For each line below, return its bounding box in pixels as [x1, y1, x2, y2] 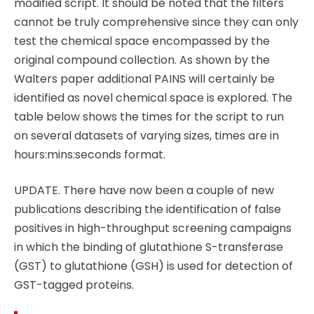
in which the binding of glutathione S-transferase [14, 239, 283, 256]
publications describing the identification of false [14, 201, 281, 218]
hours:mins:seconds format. [14, 146, 165, 163]
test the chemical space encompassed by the [14, 33, 270, 50]
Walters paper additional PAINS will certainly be [14, 71, 275, 88]
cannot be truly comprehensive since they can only [14, 14, 299, 31]
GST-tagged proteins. [14, 277, 137, 294]
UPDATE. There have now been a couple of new [14, 182, 274, 199]
